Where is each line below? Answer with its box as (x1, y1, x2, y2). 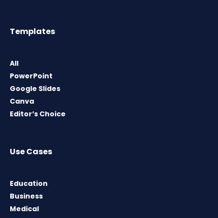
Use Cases (10, 146, 52, 158)
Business (10, 191, 43, 201)
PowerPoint (10, 71, 53, 81)
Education (10, 179, 48, 189)
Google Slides (10, 84, 60, 94)
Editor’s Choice (10, 109, 66, 119)
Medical (10, 204, 39, 214)
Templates (10, 26, 55, 37)
